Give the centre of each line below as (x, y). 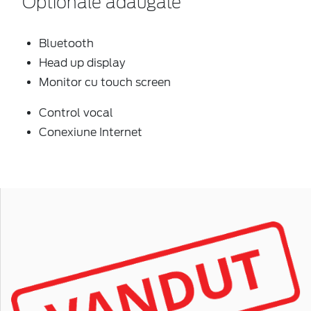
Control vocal (76, 112)
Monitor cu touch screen (105, 82)
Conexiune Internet (91, 132)
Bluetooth (66, 43)
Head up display (82, 62)
